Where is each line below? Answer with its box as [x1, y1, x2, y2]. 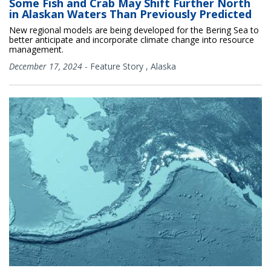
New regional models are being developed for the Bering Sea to [9, 24, 259, 36]
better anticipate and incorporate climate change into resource [9, 34, 254, 46]
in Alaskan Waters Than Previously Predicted [9, 7, 252, 22]
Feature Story [90, 60, 143, 73]
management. [9, 44, 64, 56]
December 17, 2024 [9, 60, 82, 73]
